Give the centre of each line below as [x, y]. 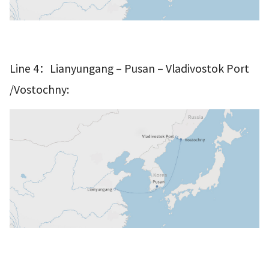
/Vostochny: [39, 89]
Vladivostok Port [207, 68]
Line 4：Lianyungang [63, 68]
